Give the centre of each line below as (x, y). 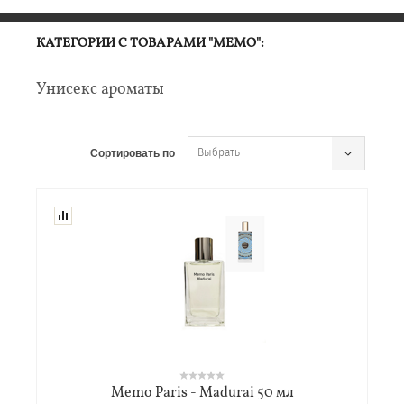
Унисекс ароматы (100, 90)
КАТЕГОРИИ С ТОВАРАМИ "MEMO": (150, 44)
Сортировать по (133, 153)
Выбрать (219, 152)
